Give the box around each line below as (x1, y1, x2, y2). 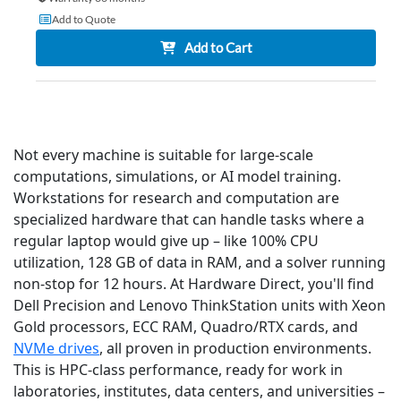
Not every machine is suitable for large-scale (13, 145, 313, 166)
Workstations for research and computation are (13, 188, 339, 209)
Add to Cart (183, 39, 252, 56)
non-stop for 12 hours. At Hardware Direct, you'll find (13, 274, 374, 294)
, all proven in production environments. (99, 338, 371, 359)
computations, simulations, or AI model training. (13, 166, 341, 187)
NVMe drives (13, 338, 99, 359)
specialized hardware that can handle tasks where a (13, 209, 364, 230)
